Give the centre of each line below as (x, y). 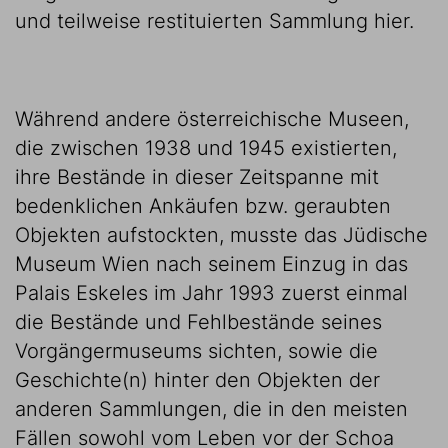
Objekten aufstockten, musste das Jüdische (221, 235)
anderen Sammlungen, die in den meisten (211, 409)
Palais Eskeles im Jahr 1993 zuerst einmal (211, 293)
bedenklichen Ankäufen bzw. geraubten (203, 206)
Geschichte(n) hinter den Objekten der (197, 380)
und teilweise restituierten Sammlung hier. (214, 21)
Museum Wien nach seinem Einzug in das (211, 264)
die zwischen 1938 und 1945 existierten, (206, 148)
